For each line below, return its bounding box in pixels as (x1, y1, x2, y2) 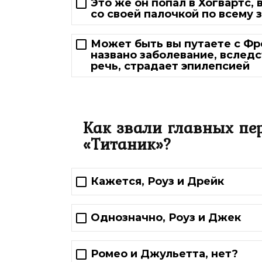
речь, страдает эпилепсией (91, 59, 250, 73)
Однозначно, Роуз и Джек (91, 211, 241, 225)
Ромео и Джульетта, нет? (91, 247, 238, 261)
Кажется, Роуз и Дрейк (91, 175, 224, 188)
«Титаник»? (83, 131, 172, 156)
